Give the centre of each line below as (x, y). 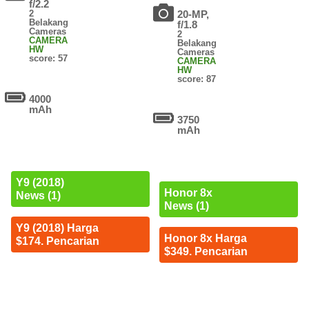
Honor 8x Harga (205, 239)
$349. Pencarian (206, 252)
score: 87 (197, 79)
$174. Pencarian (57, 241)
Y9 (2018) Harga (57, 228)
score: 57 (49, 59)
